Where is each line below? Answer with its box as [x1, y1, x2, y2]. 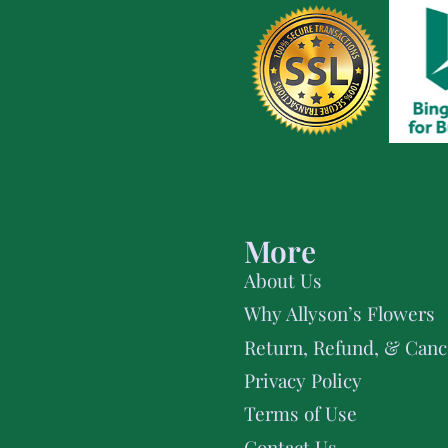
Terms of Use [243, 400, 357, 427]
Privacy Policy [243, 366, 362, 393]
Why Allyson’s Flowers [243, 300, 435, 327]
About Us [243, 266, 322, 293]
